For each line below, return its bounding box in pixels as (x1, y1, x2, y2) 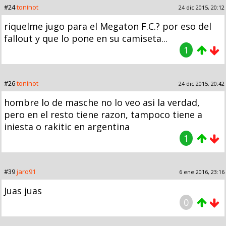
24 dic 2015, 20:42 (179, 79, 224, 87)
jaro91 (17, 166, 36, 176)
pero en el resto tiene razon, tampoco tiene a (4, 108, 202, 121)
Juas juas (4, 184, 42, 197)
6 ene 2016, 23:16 (179, 167, 224, 176)
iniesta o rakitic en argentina (4, 120, 130, 133)
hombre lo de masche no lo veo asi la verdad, (4, 96, 200, 108)
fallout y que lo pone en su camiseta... (4, 32, 167, 44)
